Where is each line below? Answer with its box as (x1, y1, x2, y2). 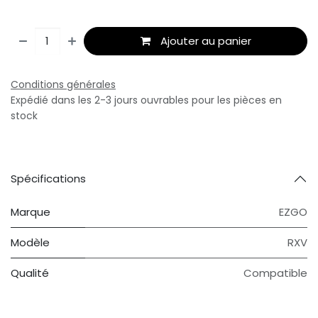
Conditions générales (11, 77, 116, 92)
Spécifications (11, 171, 86, 187)
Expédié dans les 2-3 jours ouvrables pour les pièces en (11, 93, 282, 108)
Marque (11, 204, 50, 220)
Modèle (11, 235, 50, 251)
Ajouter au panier (160, 33, 251, 49)
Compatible (243, 265, 307, 281)
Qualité (11, 265, 49, 281)
